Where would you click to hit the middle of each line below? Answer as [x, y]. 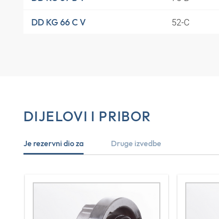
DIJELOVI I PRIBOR [88, 116]
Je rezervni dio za [54, 143]
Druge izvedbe [136, 143]
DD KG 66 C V [59, 22]
